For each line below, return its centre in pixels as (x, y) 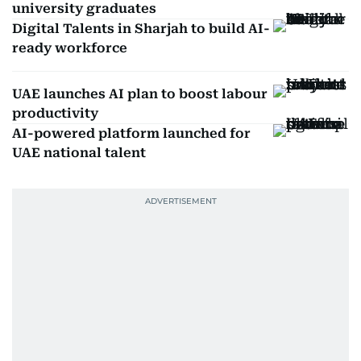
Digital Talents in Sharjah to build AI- (141, 29)
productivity (55, 113)
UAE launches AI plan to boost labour (140, 94)
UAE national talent (79, 153)
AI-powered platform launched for (131, 133)
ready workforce (70, 48)
